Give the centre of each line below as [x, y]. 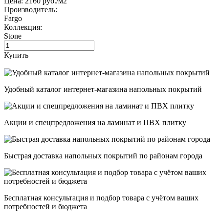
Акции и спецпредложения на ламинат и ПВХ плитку [95, 122]
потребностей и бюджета [45, 206]
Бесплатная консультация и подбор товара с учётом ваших [101, 197]
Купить [16, 55]
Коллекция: [23, 27]
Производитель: [31, 9]
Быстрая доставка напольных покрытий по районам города [103, 155]
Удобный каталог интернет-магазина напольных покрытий [103, 89]
